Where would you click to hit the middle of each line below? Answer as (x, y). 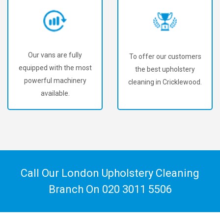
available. (55, 94)
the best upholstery (165, 69)
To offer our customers (165, 56)
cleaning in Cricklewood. (165, 82)
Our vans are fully (55, 55)
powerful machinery (55, 81)
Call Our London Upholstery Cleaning (110, 173)
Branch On (75, 189)
